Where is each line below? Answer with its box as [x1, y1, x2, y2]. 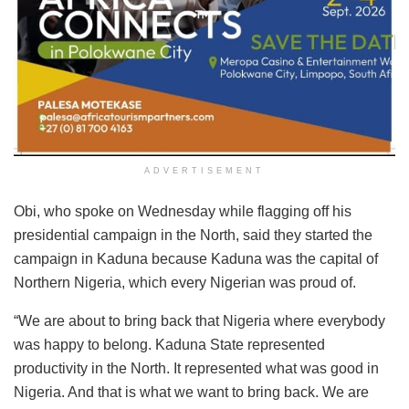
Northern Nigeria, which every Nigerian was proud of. [14, 274, 356, 290]
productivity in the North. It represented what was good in [14, 360, 379, 376]
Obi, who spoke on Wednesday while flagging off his [14, 203, 351, 219]
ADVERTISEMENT [144, 165, 265, 175]
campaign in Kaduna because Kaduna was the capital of [14, 250, 378, 267]
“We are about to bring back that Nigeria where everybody [14, 312, 385, 329]
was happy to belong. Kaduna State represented [14, 336, 325, 352]
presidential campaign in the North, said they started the [14, 226, 372, 243]
